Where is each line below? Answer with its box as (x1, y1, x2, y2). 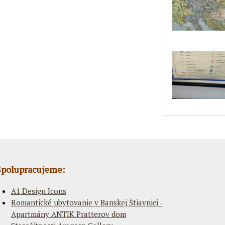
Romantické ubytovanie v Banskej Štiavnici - (11, 197, 163, 207)
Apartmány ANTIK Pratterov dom (11, 208, 126, 219)
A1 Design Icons (11, 185, 66, 196)
